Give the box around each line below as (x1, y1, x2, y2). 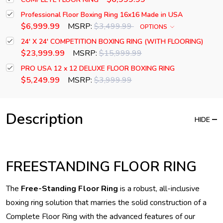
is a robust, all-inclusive (118, 183, 200, 195)
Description (6, 109, 83, 130)
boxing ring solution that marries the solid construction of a (6, 197, 207, 209)
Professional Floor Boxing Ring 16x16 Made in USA (21, 10, 183, 20)
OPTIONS (140, 23, 169, 31)
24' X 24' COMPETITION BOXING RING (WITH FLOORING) (21, 37, 204, 47)
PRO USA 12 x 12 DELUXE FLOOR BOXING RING (21, 64, 175, 74)
